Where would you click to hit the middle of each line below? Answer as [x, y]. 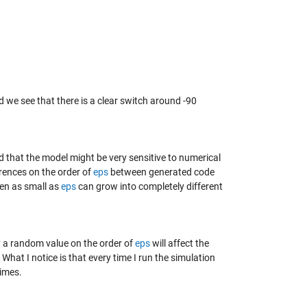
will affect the [180, 243]
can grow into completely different [149, 186]
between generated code [161, 172]
